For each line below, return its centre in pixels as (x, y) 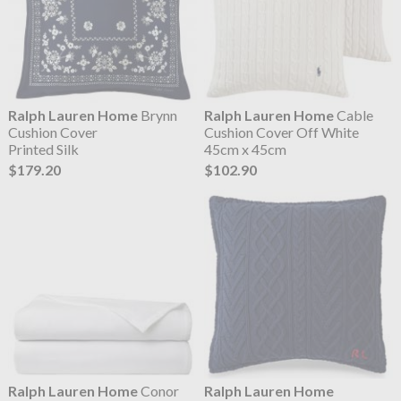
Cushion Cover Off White (282, 132)
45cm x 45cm (246, 149)
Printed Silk (43, 149)
